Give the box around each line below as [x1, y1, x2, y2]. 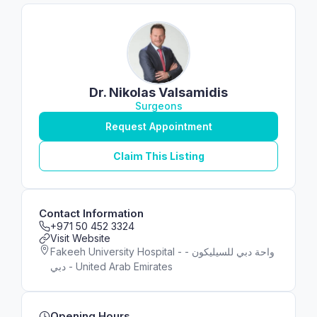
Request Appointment [105, 120, 212, 132]
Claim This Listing [113, 150, 204, 162]
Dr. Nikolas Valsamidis [89, 85, 228, 100]
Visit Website [50, 232, 110, 244]
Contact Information [39, 207, 144, 220]
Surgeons [134, 100, 183, 112]
